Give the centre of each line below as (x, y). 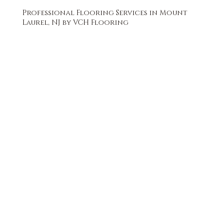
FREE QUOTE (119, 52)
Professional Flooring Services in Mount (105, 13)
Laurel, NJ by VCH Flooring (76, 23)
